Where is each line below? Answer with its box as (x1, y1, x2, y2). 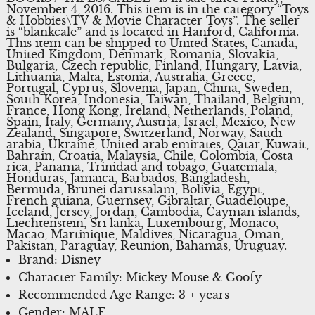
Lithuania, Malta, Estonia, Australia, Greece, (6, 69, 255, 84)
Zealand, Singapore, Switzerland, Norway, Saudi (6, 125, 282, 140)
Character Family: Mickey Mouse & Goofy (18, 269, 262, 284)
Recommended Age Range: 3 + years (18, 287, 230, 302)
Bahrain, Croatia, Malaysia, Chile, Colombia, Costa (6, 148, 293, 162)
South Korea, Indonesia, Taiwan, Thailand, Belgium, (6, 91, 304, 106)
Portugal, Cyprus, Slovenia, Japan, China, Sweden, (6, 80, 292, 95)
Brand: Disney (18, 252, 101, 266)
